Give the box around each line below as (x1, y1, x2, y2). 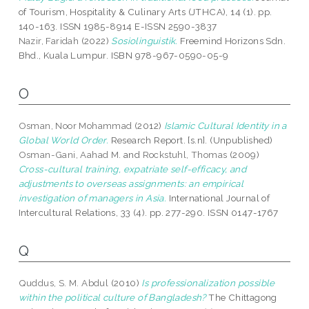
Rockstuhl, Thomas (142, 149, 228, 161)
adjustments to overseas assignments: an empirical (18, 178, 244, 190)
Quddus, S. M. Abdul (18, 277, 109, 289)
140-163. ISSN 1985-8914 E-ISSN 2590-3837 (18, 21, 217, 32)
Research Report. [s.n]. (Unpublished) (108, 134, 273, 146)
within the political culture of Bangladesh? (18, 292, 206, 303)
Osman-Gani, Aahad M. (18, 149, 121, 161)
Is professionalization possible (141, 277, 275, 289)
